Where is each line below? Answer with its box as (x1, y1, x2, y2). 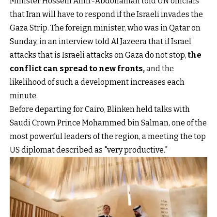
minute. (10, 91, 38, 101)
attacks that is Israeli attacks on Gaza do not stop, (10, 50, 188, 60)
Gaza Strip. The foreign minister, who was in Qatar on (10, 23, 201, 33)
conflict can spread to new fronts (10, 64, 143, 74)
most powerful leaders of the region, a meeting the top (10, 132, 206, 141)
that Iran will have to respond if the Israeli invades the (10, 10, 203, 19)
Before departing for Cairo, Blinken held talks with (10, 105, 190, 114)
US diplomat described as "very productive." (10, 145, 168, 155)
